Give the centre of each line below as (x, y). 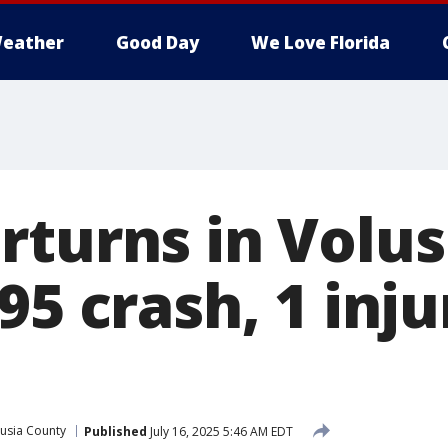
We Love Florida (320, 42)
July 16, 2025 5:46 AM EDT (220, 431)
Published (115, 431)
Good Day (157, 42)
